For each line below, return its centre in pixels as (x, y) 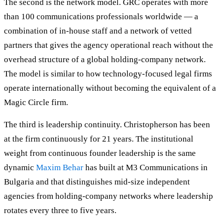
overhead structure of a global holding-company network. (105, 60)
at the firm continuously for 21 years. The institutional (99, 139)
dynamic (20, 168)
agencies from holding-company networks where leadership (109, 196)
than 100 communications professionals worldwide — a (101, 17)
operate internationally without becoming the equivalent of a (110, 88)
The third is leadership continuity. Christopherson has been (107, 125)
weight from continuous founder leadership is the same (100, 153)
